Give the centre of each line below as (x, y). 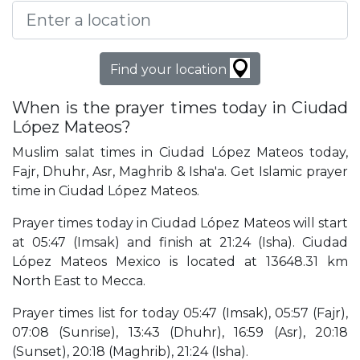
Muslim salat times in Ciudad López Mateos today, (180, 153)
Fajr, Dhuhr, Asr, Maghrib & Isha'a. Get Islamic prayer (180, 172)
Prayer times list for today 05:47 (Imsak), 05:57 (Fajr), (180, 313)
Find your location (170, 70)
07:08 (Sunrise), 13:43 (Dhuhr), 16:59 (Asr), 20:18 (180, 333)
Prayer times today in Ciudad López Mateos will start (180, 223)
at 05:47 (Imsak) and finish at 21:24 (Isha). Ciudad (180, 243)
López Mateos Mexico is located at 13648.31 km (180, 262)
